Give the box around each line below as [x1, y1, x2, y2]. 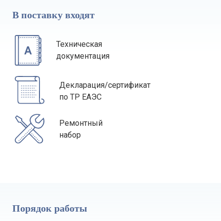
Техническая [56, 39, 102, 49]
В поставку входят [12, 9, 95, 20]
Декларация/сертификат [59, 80, 150, 90]
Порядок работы [12, 203, 87, 214]
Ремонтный [59, 118, 103, 128]
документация [56, 51, 110, 61]
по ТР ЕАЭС [59, 92, 102, 102]
